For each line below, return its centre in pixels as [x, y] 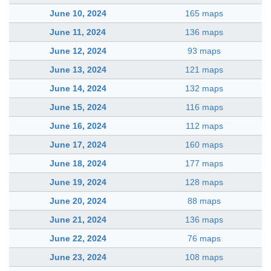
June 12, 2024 [78, 51]
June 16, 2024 [78, 126]
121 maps [204, 69]
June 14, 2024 [78, 88]
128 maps [204, 182]
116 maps [204, 107]
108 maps [204, 257]
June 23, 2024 [78, 257]
